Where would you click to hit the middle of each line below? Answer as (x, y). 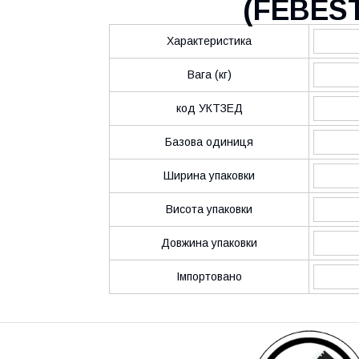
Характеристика (209, 41)
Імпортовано (209, 276)
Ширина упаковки (209, 175)
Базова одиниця (209, 142)
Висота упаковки (209, 209)
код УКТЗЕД (209, 108)
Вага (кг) (209, 75)
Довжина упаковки (209, 243)
